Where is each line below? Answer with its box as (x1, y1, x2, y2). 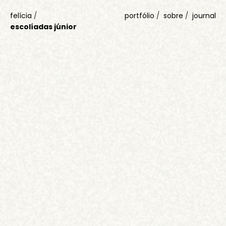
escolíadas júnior (10, 22, 77, 32)
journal (192, 11, 216, 21)
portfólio (125, 11, 154, 21)
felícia (10, 11, 32, 21)
